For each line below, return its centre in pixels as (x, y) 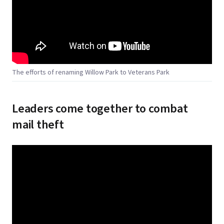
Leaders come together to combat (100, 108)
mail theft (38, 124)
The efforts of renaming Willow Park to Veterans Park (91, 72)
